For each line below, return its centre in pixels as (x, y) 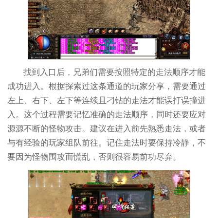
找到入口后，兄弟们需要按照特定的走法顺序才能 (115, 72)
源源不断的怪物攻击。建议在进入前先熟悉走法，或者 (106, 128)
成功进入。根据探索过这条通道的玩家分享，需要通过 (106, 86)
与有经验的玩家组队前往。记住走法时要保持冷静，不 (106, 143)
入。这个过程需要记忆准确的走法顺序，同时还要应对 (106, 114)
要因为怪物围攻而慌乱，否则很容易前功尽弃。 (94, 157)
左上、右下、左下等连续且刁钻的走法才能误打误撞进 (106, 100)
